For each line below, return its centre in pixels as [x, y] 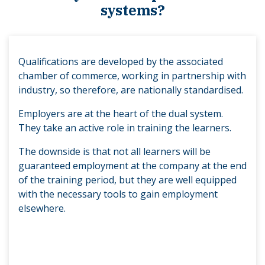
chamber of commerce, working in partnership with [132, 75]
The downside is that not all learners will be [114, 151]
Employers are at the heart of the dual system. [121, 113]
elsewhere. [42, 208]
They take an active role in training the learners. [125, 127]
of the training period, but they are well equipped [127, 180]
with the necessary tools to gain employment [118, 194]
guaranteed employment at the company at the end [132, 165]
